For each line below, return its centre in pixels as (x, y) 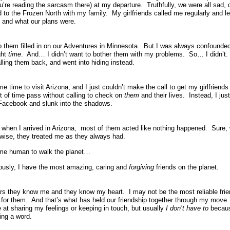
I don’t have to (188, 208)
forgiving (141, 167)
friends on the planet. (187, 167)
